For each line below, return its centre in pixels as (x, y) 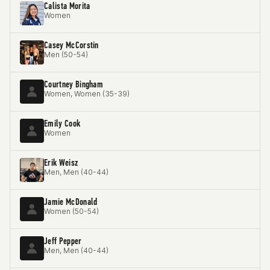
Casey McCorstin (71, 45)
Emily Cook (62, 123)
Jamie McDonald (71, 202)
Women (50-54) (71, 211)
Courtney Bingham (74, 84)
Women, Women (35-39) (87, 94)
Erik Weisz (61, 162)
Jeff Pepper (63, 241)
